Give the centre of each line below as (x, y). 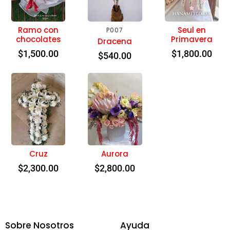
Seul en (191, 30)
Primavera (191, 40)
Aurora (115, 154)
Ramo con (39, 30)
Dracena (115, 42)
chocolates (38, 40)
